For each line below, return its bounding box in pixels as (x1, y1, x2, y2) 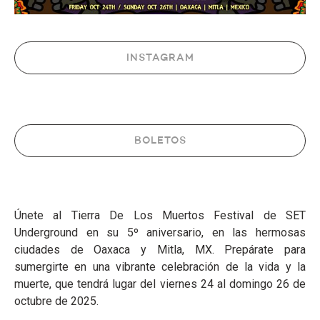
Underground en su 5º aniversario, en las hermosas (14, 226, 306, 240)
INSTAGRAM (126, 53, 194, 64)
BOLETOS (134, 136, 186, 146)
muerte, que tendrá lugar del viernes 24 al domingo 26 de (14, 277, 306, 291)
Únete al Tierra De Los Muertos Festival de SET (14, 209, 306, 223)
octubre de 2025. (14, 294, 99, 309)
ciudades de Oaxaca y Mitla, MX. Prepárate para (14, 243, 306, 257)
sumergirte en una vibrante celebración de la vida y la (14, 260, 306, 274)
